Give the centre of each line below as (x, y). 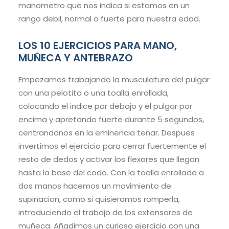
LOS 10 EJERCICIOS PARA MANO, (98, 46)
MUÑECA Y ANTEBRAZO (76, 58)
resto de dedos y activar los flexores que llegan (109, 159)
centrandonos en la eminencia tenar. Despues (107, 133)
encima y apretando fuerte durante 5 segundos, (111, 120)
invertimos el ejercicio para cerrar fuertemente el (112, 146)
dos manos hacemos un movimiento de (95, 186)
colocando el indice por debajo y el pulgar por (105, 106)
